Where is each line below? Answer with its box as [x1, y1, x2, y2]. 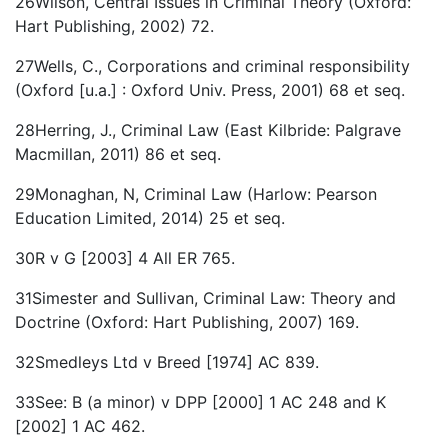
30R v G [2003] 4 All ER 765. [15, 248, 235, 269]
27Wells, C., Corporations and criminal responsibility [15, 56, 410, 77]
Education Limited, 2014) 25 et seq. [15, 208, 285, 229]
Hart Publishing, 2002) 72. [15, 16, 214, 37]
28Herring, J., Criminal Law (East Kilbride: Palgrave [15, 120, 401, 141]
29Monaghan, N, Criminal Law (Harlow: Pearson [15, 184, 377, 205]
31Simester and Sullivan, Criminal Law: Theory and [15, 288, 396, 309]
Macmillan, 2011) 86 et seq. [15, 144, 221, 165]
